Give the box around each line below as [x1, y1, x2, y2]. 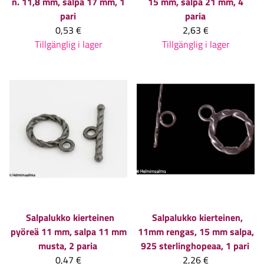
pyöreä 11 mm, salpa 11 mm [10, 225, 127, 239]
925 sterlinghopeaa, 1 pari [141, 239, 249, 253]
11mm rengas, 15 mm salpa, [137, 225, 254, 239]
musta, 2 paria [38, 239, 97, 253]
